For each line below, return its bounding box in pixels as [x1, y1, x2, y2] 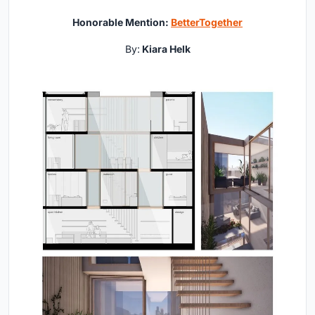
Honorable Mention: [72, 16, 171, 29]
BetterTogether [171, 16, 243, 29]
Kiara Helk [139, 43, 191, 56]
